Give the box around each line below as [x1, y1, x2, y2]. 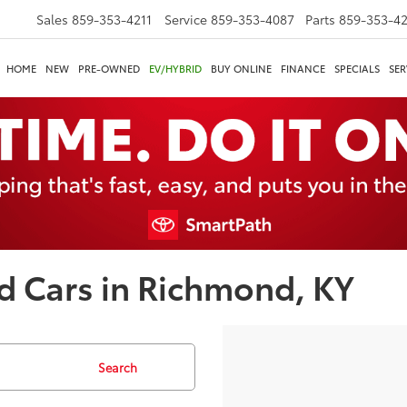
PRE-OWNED [78, 61, 140, 75]
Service [164, 10, 207, 28]
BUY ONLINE [211, 61, 272, 75]
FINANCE [281, 61, 325, 75]
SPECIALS [334, 61, 380, 75]
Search [97, 359, 137, 375]
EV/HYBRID [149, 61, 202, 75]
